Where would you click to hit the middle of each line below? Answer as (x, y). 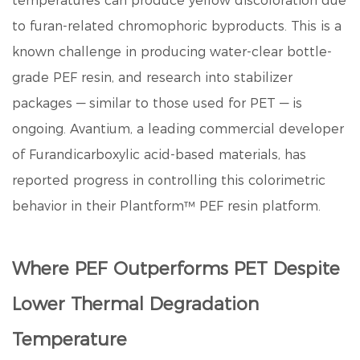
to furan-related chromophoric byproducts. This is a (177, 26)
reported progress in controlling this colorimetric (169, 180)
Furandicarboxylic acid (100, 155)
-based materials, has (238, 155)
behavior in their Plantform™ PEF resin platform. (166, 206)
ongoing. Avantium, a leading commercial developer (178, 129)
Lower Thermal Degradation (135, 304)
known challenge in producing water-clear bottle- (172, 52)
